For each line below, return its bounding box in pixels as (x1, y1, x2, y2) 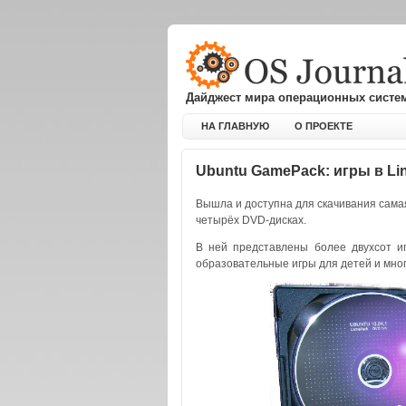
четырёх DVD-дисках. (195, 214, 306, 227)
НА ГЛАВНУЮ (200, 121, 269, 131)
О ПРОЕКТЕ (294, 121, 353, 131)
